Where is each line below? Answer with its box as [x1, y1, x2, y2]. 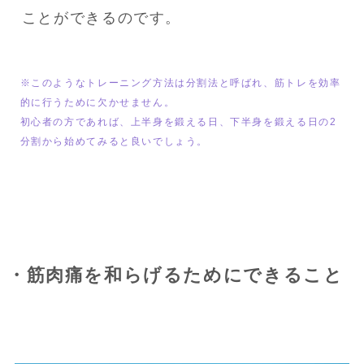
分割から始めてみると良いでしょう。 [19, 135, 209, 147]
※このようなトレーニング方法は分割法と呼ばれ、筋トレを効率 [19, 76, 341, 89]
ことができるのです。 [21, 10, 181, 27]
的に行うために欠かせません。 [19, 96, 175, 108]
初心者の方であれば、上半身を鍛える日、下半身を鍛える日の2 [19, 115, 337, 128]
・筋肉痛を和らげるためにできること [6, 265, 344, 285]
